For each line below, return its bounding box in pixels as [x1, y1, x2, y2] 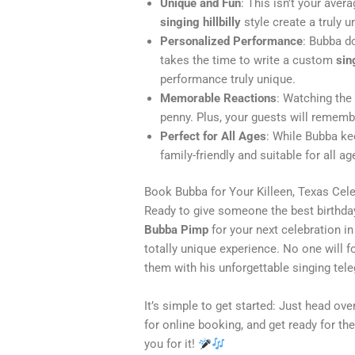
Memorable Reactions [160, 90, 277, 105]
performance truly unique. [160, 71, 296, 86]
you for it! [144, 337, 199, 352]
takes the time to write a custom [160, 52, 337, 67]
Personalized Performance [160, 33, 303, 48]
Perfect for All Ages [160, 128, 267, 143]
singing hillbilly [160, 14, 242, 29]
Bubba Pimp [144, 223, 209, 238]
